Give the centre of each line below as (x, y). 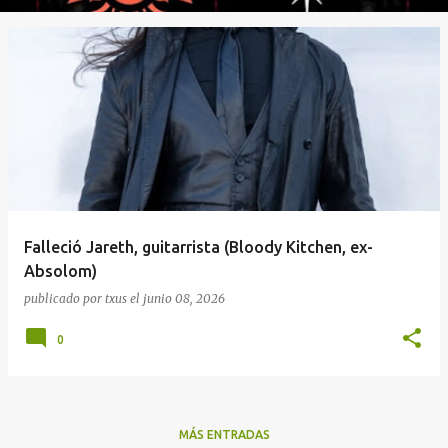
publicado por (64, 298)
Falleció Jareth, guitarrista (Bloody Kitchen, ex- (198, 247)
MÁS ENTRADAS (224, 434)
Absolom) (60, 271)
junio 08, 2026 (184, 298)
